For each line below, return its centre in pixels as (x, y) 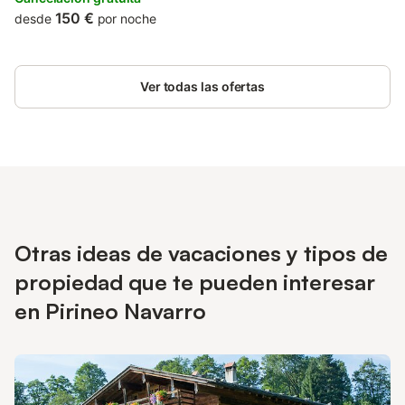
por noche (127, 19)
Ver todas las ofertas (202, 86)
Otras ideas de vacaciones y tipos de (201, 253)
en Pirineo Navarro (110, 311)
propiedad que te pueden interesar (195, 282)
